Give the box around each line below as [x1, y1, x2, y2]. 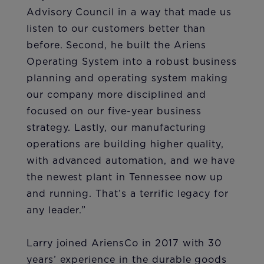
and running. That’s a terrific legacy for [26, 189, 229, 199]
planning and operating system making [26, 74, 229, 84]
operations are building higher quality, [26, 140, 225, 150]
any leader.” [26, 206, 87, 216]
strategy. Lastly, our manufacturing [26, 123, 207, 133]
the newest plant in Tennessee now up [26, 173, 224, 183]
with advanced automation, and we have [26, 156, 236, 166]
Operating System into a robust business [26, 57, 237, 67]
